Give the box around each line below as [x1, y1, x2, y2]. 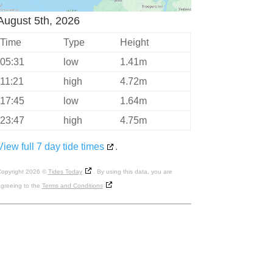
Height [119, 37, 149, 48]
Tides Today [48, 168, 82, 175]
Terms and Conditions [41, 182, 103, 190]
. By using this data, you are [93, 168, 172, 175]
